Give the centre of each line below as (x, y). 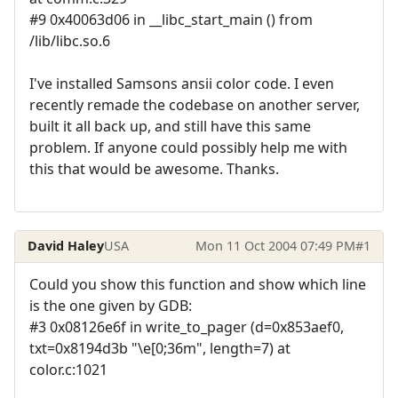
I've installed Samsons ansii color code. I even (182, 83)
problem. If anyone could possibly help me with (188, 147)
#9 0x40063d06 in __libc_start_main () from (171, 19)
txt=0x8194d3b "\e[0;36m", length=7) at (160, 348)
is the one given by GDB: (111, 305)
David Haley (66, 246)
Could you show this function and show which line (198, 284)
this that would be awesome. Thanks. (154, 168)
